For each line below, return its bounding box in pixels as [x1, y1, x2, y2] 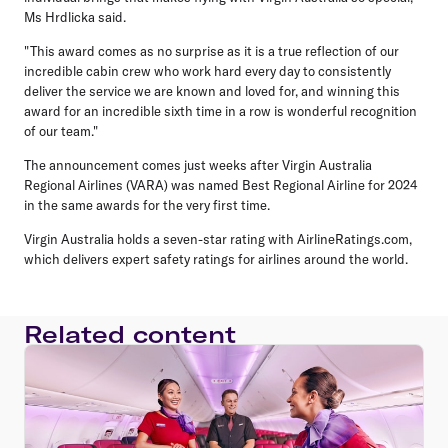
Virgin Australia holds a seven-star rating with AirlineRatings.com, [24, 230, 412, 247]
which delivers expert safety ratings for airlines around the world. [24, 250, 408, 267]
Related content [24, 318, 236, 349]
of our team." [24, 122, 98, 139]
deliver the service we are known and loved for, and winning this [24, 82, 400, 99]
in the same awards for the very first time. [24, 196, 270, 213]
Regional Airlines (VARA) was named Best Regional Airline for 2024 [24, 176, 418, 193]
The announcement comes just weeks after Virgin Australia [24, 156, 372, 173]
